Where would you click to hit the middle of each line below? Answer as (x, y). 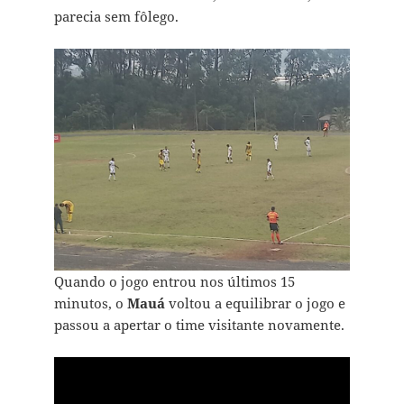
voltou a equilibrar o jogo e (257, 303)
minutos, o (90, 303)
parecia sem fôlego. (116, 17)
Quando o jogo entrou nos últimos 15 (174, 282)
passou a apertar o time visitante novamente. (199, 325)
